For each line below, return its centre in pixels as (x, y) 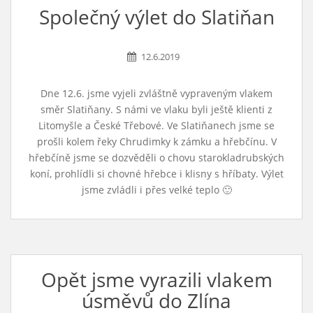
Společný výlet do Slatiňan (156, 17)
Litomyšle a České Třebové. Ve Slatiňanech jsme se (156, 125)
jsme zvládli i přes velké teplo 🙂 (156, 190)
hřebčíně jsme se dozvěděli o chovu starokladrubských (156, 158)
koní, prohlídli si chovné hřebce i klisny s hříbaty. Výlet (156, 174)
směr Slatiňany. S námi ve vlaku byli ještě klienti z (156, 109)
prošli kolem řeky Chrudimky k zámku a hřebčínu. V (156, 141)
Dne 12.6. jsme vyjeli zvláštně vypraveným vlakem (156, 93)
